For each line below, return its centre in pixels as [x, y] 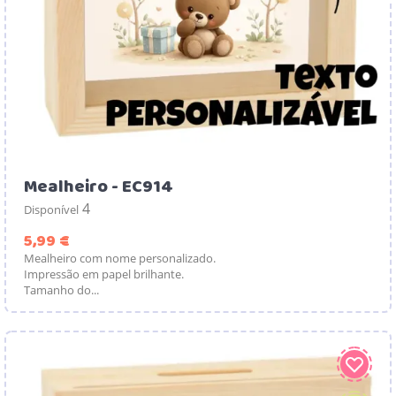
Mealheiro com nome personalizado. [120, 258]
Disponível [51, 209]
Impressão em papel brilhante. [104, 274]
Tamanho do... [61, 289]
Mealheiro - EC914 [99, 187]
